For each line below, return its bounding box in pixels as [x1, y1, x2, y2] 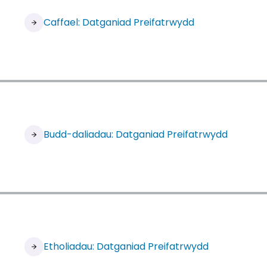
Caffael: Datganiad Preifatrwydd [43, 15, 194, 29]
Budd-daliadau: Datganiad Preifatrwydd [43, 128, 228, 141]
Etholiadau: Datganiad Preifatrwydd [43, 240, 209, 253]
